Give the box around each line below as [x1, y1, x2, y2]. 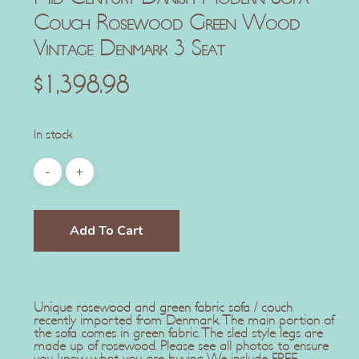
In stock [33, 129, 72, 142]
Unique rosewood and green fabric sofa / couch [33, 301, 292, 315]
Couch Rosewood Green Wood [33, 13, 300, 34]
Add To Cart [69, 222, 143, 240]
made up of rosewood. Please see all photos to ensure [33, 340, 329, 353]
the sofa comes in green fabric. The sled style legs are [33, 327, 323, 341]
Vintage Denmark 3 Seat [33, 38, 225, 60]
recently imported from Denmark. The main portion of [33, 314, 333, 328]
